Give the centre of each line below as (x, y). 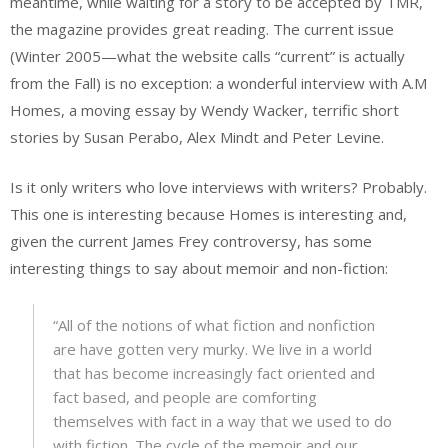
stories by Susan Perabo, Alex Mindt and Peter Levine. (197, 137)
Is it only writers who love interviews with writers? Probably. (218, 186)
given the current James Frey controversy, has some (191, 240)
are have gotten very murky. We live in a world (212, 349)
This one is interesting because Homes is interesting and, (208, 213)
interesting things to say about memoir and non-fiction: (199, 267)
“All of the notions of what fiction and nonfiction (213, 325)
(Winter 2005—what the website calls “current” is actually (207, 56)
